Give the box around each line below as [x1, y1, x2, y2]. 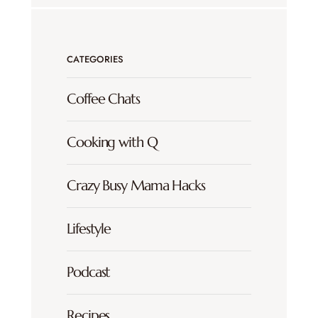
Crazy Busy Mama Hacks [67, 177, 205, 195]
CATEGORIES [67, 53, 124, 67]
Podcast [67, 263, 111, 282]
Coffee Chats [67, 90, 140, 109]
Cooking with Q [67, 133, 158, 152]
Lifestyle [67, 220, 111, 238]
